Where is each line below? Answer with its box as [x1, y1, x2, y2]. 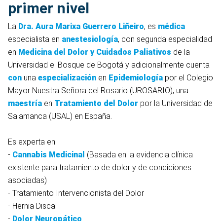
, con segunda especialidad [118, 35, 212, 44]
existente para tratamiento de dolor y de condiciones [8, 163, 191, 173]
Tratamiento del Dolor [54, 99, 138, 109]
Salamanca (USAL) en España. [8, 111, 114, 121]
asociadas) [8, 176, 47, 185]
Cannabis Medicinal [12, 150, 85, 160]
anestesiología [62, 35, 118, 44]
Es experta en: [8, 137, 57, 147]
